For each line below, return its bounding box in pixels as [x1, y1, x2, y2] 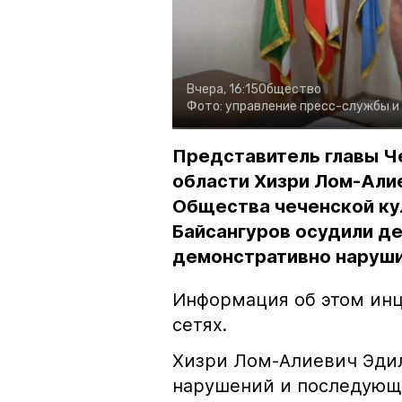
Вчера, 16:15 [187, 82, 258, 98]
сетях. [172, 314, 227, 336]
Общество [258, 82, 321, 98]
